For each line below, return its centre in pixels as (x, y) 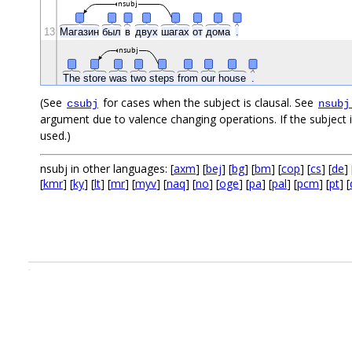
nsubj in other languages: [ (107, 168)
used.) (55, 135)
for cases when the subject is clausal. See (208, 102)
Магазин (81, 31)
